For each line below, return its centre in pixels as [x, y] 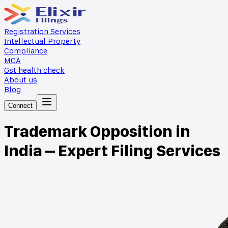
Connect [20, 106]
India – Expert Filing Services [112, 151]
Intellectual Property [42, 41]
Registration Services [42, 31]
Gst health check [34, 70]
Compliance [26, 51]
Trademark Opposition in [97, 132]
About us [21, 80]
